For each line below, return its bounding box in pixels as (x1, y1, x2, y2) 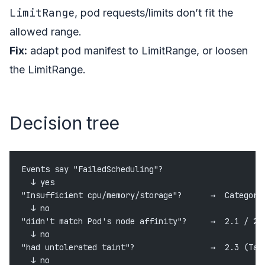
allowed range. (9, 25, 82, 38)
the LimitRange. (9, 63, 86, 76)
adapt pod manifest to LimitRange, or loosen (27, 44, 248, 57)
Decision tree (9, 112, 120, 134)
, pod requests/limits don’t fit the (75, 6, 233, 19)
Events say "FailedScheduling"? (21, 163, 163, 174)
